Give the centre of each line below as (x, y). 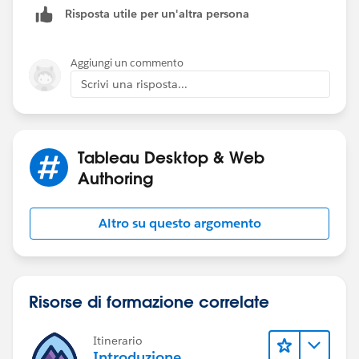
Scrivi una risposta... (134, 84)
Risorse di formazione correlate (149, 301)
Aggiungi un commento (127, 63)
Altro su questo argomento (179, 223)
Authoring (115, 177)
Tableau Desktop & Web (171, 157)
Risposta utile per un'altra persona (157, 14)
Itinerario (118, 340)
